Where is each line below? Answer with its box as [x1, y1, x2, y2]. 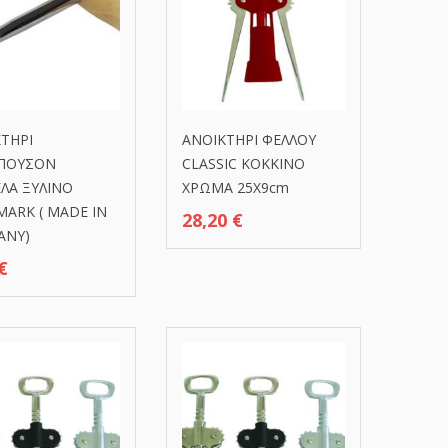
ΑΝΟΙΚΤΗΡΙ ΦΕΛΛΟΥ [182, 129, 316, 149]
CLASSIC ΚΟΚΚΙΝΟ [182, 153, 305, 173]
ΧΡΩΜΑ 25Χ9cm [182, 177, 289, 197]
